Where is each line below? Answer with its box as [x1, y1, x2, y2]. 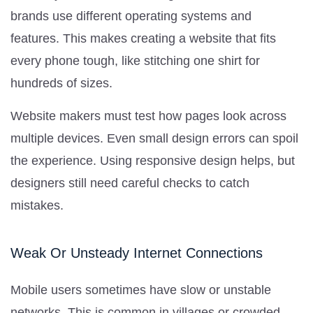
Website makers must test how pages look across [10, 108, 286, 123]
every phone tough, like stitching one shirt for [10, 53, 260, 68]
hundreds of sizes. [10, 75, 112, 90]
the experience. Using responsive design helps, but [10, 153, 295, 168]
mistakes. [10, 198, 64, 212]
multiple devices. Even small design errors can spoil [10, 131, 298, 145]
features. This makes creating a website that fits [10, 31, 276, 45]
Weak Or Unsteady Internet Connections [10, 245, 263, 261]
